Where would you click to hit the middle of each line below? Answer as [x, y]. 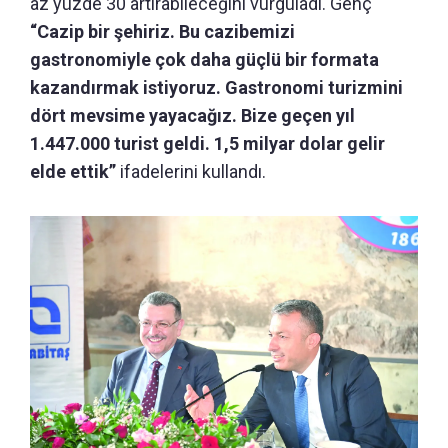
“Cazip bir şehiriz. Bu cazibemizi [162, 32]
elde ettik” [75, 172]
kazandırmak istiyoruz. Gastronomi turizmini [216, 88]
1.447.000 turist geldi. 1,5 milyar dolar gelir [207, 144]
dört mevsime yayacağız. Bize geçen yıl [192, 116]
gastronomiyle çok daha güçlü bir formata [204, 60]
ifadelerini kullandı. [193, 172]
